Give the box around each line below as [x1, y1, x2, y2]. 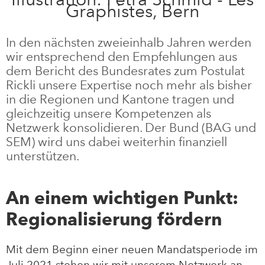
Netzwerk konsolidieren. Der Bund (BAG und [6, 119, 256, 135]
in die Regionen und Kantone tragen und [6, 91, 234, 106]
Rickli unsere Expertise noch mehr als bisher [6, 77, 252, 92]
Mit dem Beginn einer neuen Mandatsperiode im [6, 243, 258, 257]
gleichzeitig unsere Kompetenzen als [6, 105, 211, 121]
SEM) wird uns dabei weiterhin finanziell [6, 134, 227, 149]
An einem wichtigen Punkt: [6, 187, 238, 209]
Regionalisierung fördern [6, 208, 222, 231]
